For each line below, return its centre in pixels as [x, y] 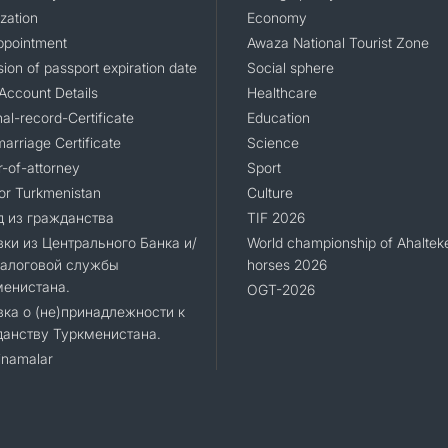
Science [272, 143]
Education [278, 118]
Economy [276, 18]
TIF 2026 [275, 218]
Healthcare [281, 93]
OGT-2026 [280, 290]
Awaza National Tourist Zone [337, 43]
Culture [269, 193]
